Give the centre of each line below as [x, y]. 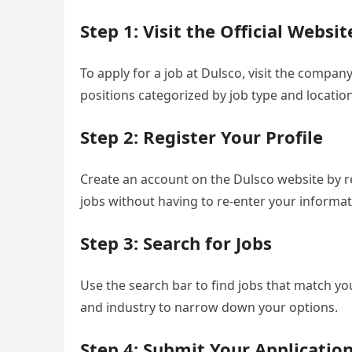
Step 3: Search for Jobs [176, 243]
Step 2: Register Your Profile [202, 137]
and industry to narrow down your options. [209, 307]
